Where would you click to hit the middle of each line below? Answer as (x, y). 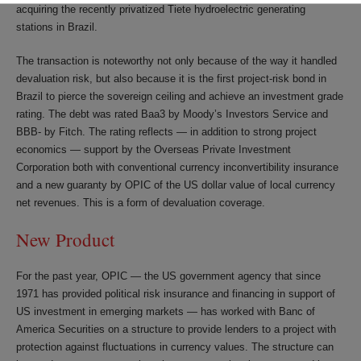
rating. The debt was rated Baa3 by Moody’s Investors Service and (172, 114)
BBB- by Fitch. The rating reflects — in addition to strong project (166, 132)
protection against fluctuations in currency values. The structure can (175, 347)
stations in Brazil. (57, 27)
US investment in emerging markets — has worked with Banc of (166, 311)
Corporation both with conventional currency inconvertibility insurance (177, 167)
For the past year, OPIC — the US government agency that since (168, 276)
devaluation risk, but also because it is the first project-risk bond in (171, 79)
